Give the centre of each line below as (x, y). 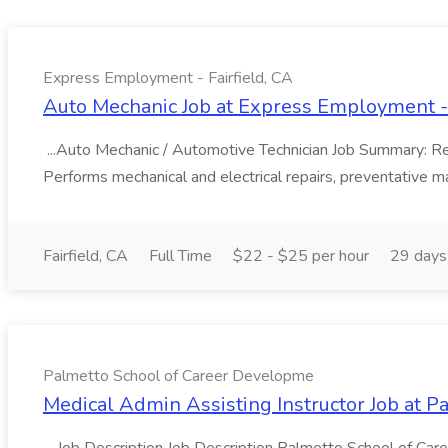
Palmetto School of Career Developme (178, 376)
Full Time (180, 256)
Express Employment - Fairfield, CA (168, 78)
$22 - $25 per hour (301, 256)
